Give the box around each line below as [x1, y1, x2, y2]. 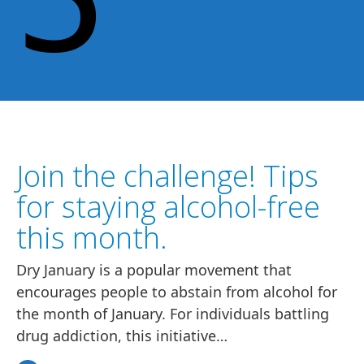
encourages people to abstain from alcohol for [16, 282, 337, 302]
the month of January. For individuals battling [16, 304, 329, 324]
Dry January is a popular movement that [16, 260, 292, 280]
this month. [16, 218, 167, 258]
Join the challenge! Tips [16, 156, 318, 197]
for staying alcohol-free [16, 187, 320, 227]
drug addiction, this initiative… [16, 326, 227, 346]
